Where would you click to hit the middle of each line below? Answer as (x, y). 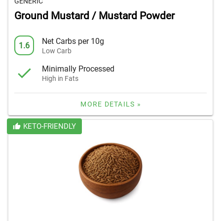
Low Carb (57, 51)
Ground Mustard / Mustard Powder (94, 16)
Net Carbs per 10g (73, 41)
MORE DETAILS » (111, 104)
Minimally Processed (78, 69)
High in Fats (60, 78)
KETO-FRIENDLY (49, 127)
